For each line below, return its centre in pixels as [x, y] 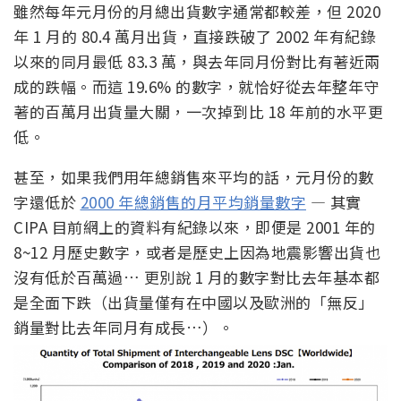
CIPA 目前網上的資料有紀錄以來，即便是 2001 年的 [195, 226]
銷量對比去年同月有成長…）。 [124, 327]
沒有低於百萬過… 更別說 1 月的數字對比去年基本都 [196, 277]
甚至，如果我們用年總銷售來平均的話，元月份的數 [194, 176]
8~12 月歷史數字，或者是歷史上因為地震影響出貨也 [197, 252]
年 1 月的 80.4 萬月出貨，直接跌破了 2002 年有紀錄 [195, 36]
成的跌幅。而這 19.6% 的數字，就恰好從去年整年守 [196, 86]
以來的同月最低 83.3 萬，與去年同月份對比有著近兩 [197, 61]
